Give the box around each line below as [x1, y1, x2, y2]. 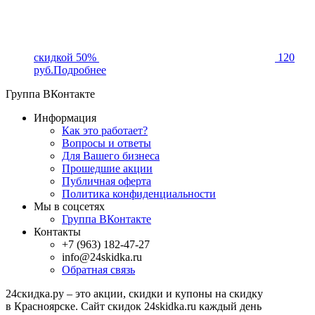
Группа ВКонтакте [6, 87, 95, 100]
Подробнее [53, 63, 106, 76]
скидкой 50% [34, 51, 96, 63]
